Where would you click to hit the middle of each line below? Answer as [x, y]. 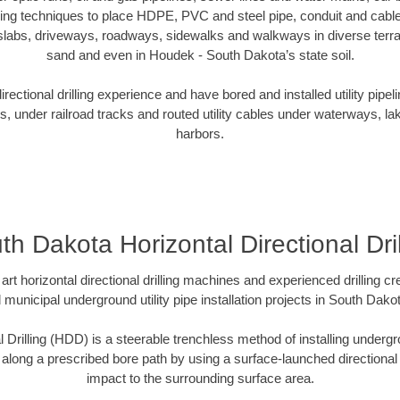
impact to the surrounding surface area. [200, 379]
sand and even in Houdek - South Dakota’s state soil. [200, 54]
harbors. [200, 134]
